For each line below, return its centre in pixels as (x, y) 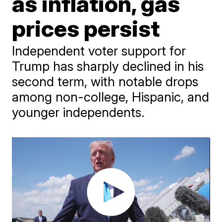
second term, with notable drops (105, 82)
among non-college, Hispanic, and (111, 97)
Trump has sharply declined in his (108, 66)
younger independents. (79, 112)
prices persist (86, 28)
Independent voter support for (99, 51)
